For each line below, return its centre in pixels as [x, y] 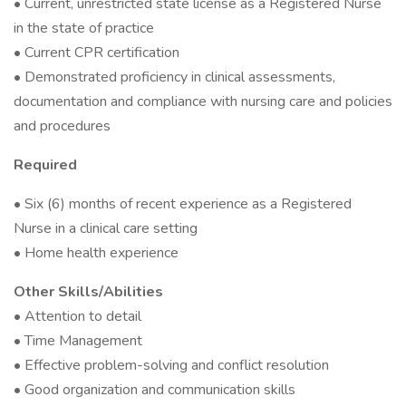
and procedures [62, 126]
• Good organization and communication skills [155, 390]
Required [45, 165]
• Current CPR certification [97, 53]
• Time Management [78, 341]
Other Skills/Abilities [88, 292]
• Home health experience [96, 253]
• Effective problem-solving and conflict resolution [171, 365]
